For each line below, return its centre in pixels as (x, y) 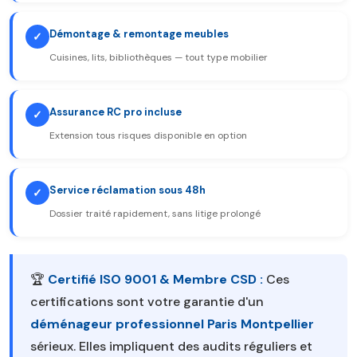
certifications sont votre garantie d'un (147, 302)
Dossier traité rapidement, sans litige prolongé (155, 214)
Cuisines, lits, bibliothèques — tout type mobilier (159, 57)
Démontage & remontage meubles (139, 34)
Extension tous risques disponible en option (148, 135)
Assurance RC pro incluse (116, 112)
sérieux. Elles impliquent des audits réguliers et (171, 346)
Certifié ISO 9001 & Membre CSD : (155, 279)
